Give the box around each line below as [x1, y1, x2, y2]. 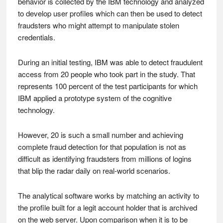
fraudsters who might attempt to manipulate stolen [17, 20, 179, 30]
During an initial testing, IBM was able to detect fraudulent [17, 57, 203, 67]
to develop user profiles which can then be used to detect [17, 8, 202, 18]
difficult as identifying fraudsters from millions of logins [17, 153, 192, 164]
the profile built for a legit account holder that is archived [17, 202, 197, 213]
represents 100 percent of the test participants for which [17, 81, 198, 91]
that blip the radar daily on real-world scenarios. [17, 165, 170, 176]
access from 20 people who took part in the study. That [17, 69, 195, 79]
